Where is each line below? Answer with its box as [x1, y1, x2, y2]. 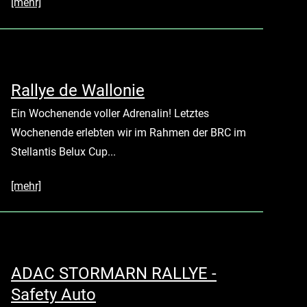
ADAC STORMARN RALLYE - [11, 264, 217, 284]
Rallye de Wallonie [11, 80, 145, 100]
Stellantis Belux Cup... [11, 145, 116, 158]
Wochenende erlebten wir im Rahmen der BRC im [11, 125, 246, 139]
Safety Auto [11, 285, 96, 305]
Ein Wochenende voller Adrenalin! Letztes [11, 106, 209, 120]
